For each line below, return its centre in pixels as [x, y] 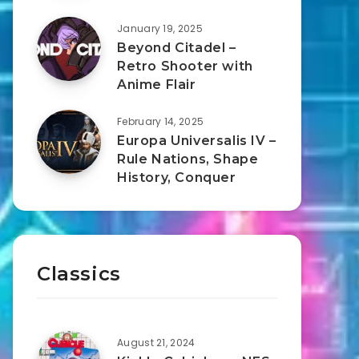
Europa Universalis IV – [197, 141]
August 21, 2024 [156, 343]
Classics [79, 274]
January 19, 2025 [160, 28]
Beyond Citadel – [177, 48]
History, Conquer [177, 177]
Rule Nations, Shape [188, 159]
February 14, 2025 [161, 121]
